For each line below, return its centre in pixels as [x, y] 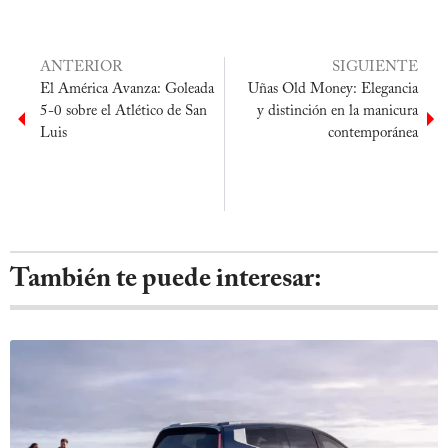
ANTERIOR [81, 67]
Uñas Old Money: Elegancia [333, 89]
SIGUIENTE [375, 67]
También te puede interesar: [166, 279]
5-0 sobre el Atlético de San [123, 111]
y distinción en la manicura [337, 111]
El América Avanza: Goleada [127, 89]
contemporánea [373, 133]
